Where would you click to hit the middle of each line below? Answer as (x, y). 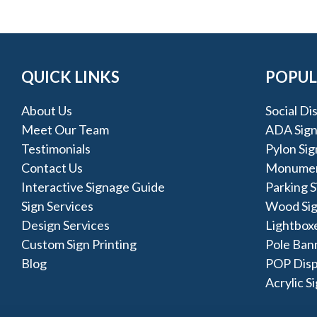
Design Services (66, 225)
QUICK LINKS (71, 77)
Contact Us (52, 168)
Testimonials (56, 149)
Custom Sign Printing (79, 244)
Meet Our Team (65, 130)
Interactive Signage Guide (93, 187)
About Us (47, 111)
